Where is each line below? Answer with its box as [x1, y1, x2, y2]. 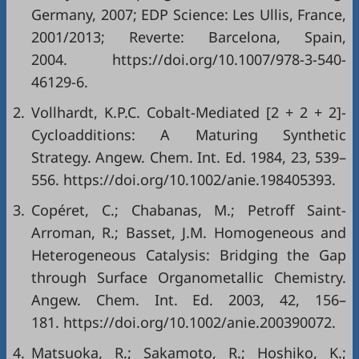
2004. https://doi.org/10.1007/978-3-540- [31, 50, 346, 69]
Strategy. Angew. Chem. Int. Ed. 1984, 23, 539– [31, 147, 346, 167]
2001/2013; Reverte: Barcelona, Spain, [31, 27, 346, 46]
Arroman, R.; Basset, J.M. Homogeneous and [31, 223, 346, 242]
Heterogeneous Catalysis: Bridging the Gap [31, 245, 346, 264]
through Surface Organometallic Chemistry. [31, 268, 346, 287]
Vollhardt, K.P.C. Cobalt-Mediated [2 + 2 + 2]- [31, 103, 346, 122]
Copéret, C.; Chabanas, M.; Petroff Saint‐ [31, 200, 346, 220]
